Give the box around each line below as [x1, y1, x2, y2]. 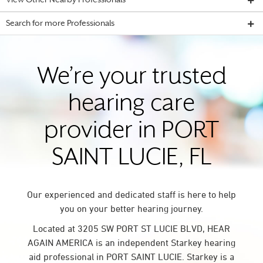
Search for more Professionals [6, 20, 114, 28]
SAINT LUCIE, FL [52, 148, 211, 170]
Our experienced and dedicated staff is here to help [27, 189, 236, 200]
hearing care [68, 94, 195, 116]
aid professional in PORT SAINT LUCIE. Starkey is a [29, 251, 234, 262]
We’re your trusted [36, 67, 227, 89]
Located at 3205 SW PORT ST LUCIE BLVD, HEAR [33, 223, 230, 234]
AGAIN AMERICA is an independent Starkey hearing [28, 237, 235, 248]
